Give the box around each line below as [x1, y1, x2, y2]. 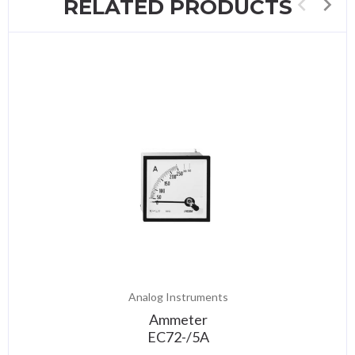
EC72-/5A [147, 328, 209, 346]
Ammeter [148, 311, 208, 329]
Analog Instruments [128, 290, 228, 304]
